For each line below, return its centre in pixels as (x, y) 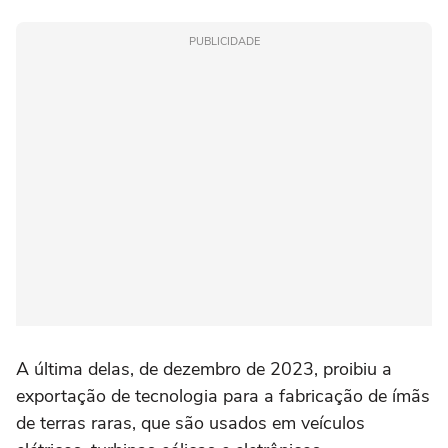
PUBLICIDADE (224, 42)
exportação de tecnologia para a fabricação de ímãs (223, 396)
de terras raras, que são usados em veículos (190, 423)
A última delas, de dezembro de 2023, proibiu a (204, 369)
